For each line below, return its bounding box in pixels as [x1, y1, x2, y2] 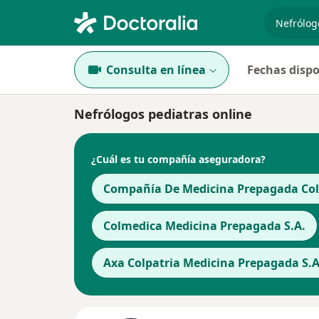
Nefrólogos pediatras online [74, 105, 252, 122]
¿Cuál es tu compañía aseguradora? [91, 152, 266, 166]
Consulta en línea [106, 62, 206, 78]
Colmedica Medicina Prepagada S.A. [103, 218, 305, 234]
